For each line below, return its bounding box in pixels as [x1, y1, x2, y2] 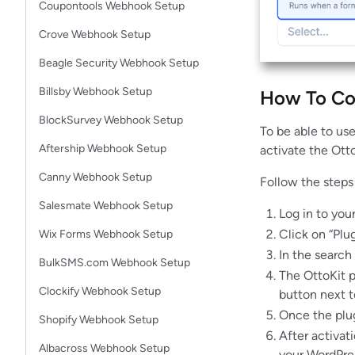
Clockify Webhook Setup [39, 284, 161, 298]
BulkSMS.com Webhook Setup [39, 256, 190, 269]
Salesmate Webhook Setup [39, 199, 173, 212]
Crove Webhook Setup [39, 28, 151, 41]
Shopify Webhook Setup [39, 313, 158, 326]
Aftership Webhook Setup [39, 142, 166, 155]
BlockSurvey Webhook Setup [39, 113, 183, 127]
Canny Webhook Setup [39, 170, 152, 184]
